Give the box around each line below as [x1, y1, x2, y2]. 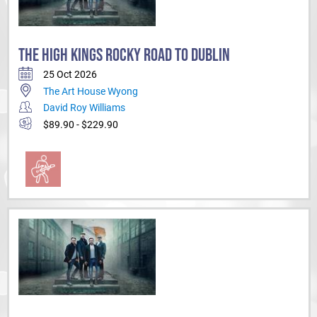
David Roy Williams [43, 102, 125, 114]
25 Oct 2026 [43, 69, 97, 81]
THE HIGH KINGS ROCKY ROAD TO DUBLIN [18, 44, 230, 67]
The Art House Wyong [43, 85, 138, 97]
